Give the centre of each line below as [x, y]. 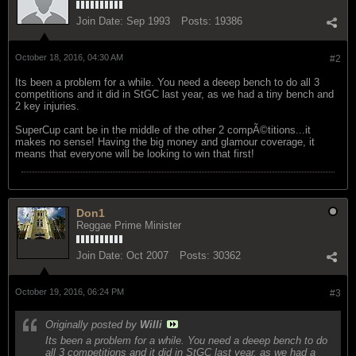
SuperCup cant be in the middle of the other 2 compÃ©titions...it [163, 130]
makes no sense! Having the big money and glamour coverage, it [165, 141]
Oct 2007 [147, 255]
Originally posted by [93, 324]
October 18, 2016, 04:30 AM [69, 57]
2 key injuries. [47, 106]
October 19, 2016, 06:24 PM [70, 291]
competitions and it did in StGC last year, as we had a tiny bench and [174, 94]
